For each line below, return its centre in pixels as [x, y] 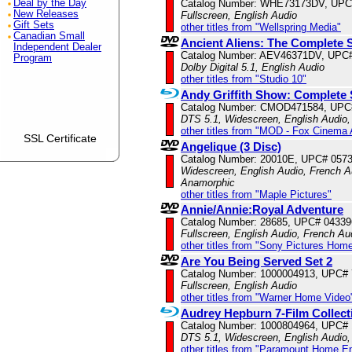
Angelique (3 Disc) [231, 147]
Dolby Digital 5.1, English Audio [253, 68]
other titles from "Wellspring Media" [261, 27]
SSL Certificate [60, 139]
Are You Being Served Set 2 [257, 262]
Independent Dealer [57, 47]
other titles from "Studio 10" [244, 79]
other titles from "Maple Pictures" [256, 195]
